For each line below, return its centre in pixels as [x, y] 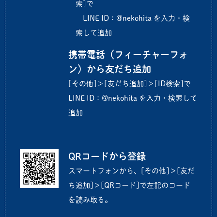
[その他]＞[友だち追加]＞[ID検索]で [130, 83]
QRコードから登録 [107, 156]
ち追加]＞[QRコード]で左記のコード [129, 185]
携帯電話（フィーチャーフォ [128, 54]
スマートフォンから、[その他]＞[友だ [132, 170]
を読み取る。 [90, 200]
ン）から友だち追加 [110, 69]
